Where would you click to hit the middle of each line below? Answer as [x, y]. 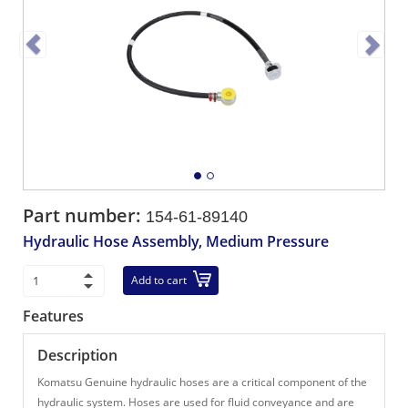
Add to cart [159, 280]
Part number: [84, 215]
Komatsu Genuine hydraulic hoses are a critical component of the [202, 382]
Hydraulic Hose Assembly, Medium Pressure [176, 241]
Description [77, 355]
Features [53, 316]
